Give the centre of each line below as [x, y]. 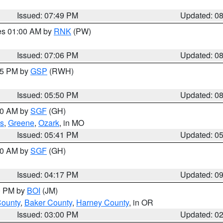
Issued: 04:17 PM [48, 174]
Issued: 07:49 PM [48, 15]
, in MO [72, 123]
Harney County [103, 202]
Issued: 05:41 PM [48, 135]
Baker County [48, 202]
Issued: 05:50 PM [48, 95]
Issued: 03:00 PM [48, 214]
